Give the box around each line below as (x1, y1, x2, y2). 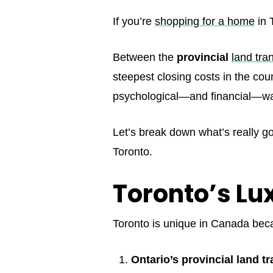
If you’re (113, 15, 155, 28)
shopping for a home (155, 15, 255, 28)
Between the (113, 51, 177, 64)
